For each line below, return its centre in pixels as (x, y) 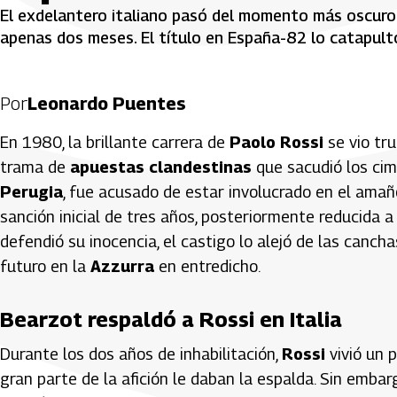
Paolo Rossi (276, 142)
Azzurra (122, 266)
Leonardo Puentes (107, 103)
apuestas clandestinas (161, 167)
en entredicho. (207, 266)
